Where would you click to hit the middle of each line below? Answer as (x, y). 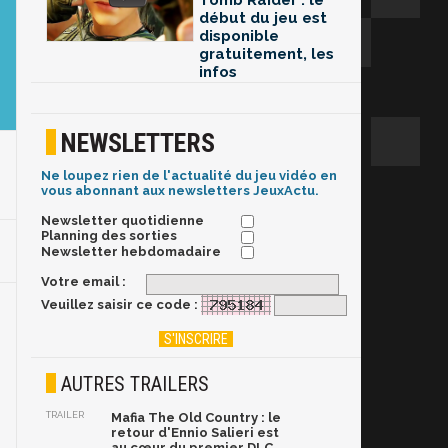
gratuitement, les (266, 54)
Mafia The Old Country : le (196, 418)
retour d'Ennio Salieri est (195, 433)
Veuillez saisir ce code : (119, 304)
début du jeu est (263, 18)
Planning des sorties (109, 236)
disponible (239, 36)
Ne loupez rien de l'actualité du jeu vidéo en (189, 176)
